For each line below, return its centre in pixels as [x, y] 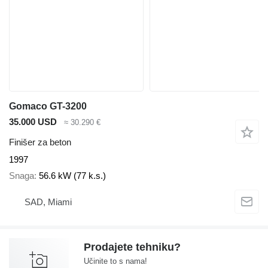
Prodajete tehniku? [132, 247]
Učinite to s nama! [115, 261]
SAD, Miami [48, 202]
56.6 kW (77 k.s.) [72, 175]
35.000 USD [33, 121]
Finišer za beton [40, 142]
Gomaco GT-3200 [48, 106]
